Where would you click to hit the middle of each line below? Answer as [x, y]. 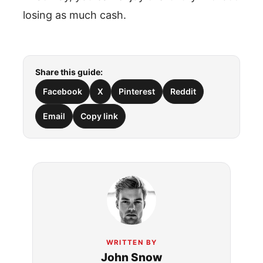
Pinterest [137, 91]
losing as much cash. [75, 15]
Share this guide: [69, 72]
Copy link [99, 116]
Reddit [183, 91]
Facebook [63, 91]
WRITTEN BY [131, 242]
